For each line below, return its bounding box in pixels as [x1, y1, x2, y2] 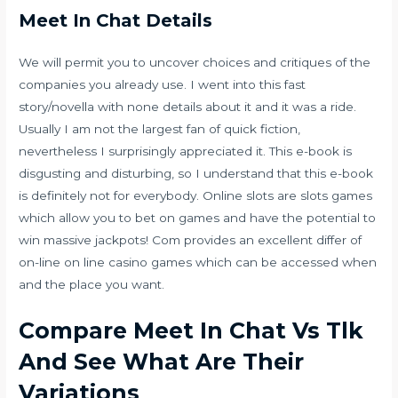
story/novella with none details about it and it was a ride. [19, 99, 357, 114]
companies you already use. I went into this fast [19, 76, 306, 92]
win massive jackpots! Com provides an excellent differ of [19, 232, 362, 247]
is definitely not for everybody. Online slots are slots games [19, 187, 373, 203]
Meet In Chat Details [19, 9, 213, 31]
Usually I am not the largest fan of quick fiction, [19, 121, 301, 136]
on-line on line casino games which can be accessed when [19, 254, 378, 269]
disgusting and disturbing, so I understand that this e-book [19, 165, 374, 180]
